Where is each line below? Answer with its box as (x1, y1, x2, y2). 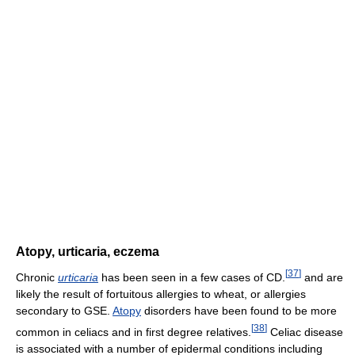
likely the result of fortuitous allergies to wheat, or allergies (16, 287, 306, 300)
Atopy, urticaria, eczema (16, 245, 159, 259)
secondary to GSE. (16, 303, 113, 317)
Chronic (16, 270, 58, 284)
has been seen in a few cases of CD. (98, 270, 285, 284)
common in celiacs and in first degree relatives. (16, 325, 251, 338)
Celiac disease (267, 325, 343, 338)
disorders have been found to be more (141, 303, 337, 317)
